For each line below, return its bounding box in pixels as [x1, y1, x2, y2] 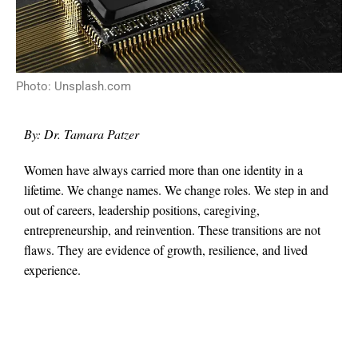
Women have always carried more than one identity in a [24, 161, 303, 178]
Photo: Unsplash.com [16, 79, 131, 94]
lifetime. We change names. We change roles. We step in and [24, 181, 328, 198]
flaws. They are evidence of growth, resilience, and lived [24, 241, 308, 258]
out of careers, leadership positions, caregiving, [24, 201, 260, 218]
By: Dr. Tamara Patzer [24, 125, 139, 143]
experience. [24, 261, 81, 278]
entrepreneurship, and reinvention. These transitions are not [24, 221, 320, 238]
